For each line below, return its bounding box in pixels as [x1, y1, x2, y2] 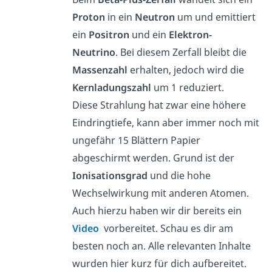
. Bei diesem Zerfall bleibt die [115, 45, 247, 59]
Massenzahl [72, 63, 128, 76]
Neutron [135, 10, 175, 24]
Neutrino [72, 45, 116, 59]
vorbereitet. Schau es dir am [101, 221, 234, 235]
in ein [105, 10, 135, 24]
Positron [89, 27, 130, 41]
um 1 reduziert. [151, 80, 225, 94]
